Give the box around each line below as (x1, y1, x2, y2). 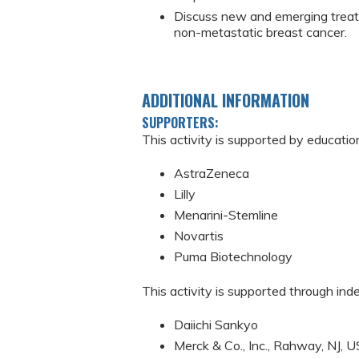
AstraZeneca (174, 165, 249, 182)
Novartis (174, 228, 224, 244)
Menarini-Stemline (174, 207, 278, 224)
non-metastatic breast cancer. (174, 24, 347, 41)
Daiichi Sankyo (174, 316, 258, 333)
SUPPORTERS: (142, 112, 222, 132)
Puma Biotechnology (174, 248, 292, 265)
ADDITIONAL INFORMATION (142, 87, 309, 112)
